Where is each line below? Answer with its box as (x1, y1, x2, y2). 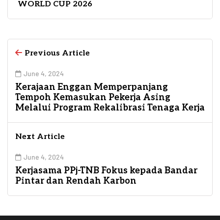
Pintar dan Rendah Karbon (15, 175, 137, 186)
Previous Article (25, 48, 90, 58)
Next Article (15, 132, 65, 141)
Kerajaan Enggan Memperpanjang (15, 82, 168, 92)
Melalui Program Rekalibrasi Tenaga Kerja (15, 102, 205, 113)
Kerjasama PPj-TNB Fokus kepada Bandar (15, 165, 197, 176)
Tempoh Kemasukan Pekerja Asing (15, 92, 170, 103)
